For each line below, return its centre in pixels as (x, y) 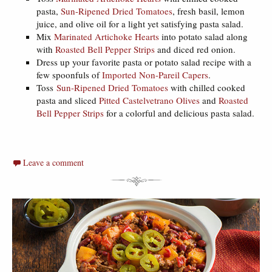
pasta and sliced (68, 100)
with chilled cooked (207, 88)
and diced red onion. (195, 49)
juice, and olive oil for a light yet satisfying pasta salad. (140, 24)
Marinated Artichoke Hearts (107, 37)
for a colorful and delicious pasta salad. (179, 113)
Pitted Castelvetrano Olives (149, 100)
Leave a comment (53, 163)
